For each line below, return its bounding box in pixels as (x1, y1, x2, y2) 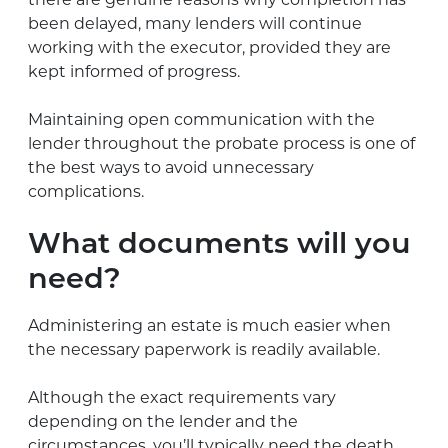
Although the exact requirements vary (28, 387, 336, 407)
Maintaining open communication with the (28, 109, 375, 129)
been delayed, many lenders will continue (28, 13, 362, 33)
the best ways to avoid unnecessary (28, 157, 314, 177)
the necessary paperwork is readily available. (28, 339, 380, 359)
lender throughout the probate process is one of (28, 133, 415, 153)
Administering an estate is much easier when (28, 315, 391, 335)
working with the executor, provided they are (28, 37, 391, 57)
